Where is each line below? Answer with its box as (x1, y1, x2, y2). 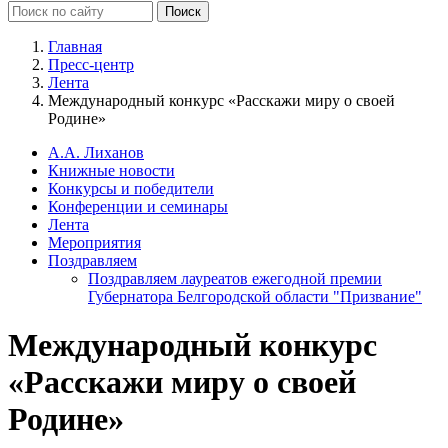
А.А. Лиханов (48, 143, 144, 161)
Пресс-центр (48, 55, 134, 73)
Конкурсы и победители (48, 179, 214, 197)
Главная (48, 37, 102, 55)
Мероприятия (48, 233, 141, 251)
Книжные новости (48, 161, 175, 179)
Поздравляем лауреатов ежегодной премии (88, 269, 382, 287)
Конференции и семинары (48, 197, 228, 215)
